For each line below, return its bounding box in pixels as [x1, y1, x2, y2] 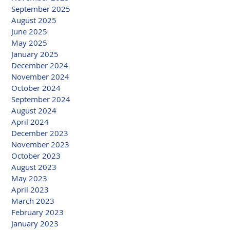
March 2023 [11, 195, 54, 206]
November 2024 [11, 71, 69, 82]
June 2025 [11, 26, 47, 36]
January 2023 [11, 218, 59, 228]
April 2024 [11, 116, 49, 127]
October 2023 [11, 150, 61, 161]
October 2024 [11, 82, 61, 93]
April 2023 [11, 184, 49, 195]
